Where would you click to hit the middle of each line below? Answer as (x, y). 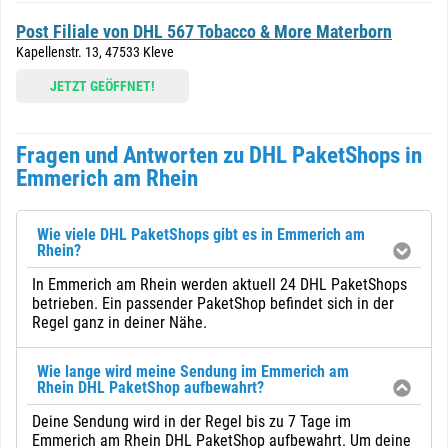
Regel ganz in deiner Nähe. (119, 322)
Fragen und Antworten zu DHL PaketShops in (219, 155)
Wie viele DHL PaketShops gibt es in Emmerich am (201, 234)
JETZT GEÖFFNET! (102, 86)
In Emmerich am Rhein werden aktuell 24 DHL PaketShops (219, 284)
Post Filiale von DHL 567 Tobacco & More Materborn (204, 31)
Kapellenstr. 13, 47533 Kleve (95, 52)
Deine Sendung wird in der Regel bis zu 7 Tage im (191, 421)
